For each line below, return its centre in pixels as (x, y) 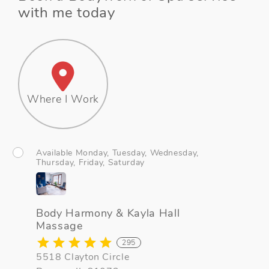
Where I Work (63, 99)
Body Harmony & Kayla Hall (108, 213)
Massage (59, 225)
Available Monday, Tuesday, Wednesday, (118, 153)
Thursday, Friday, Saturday (90, 162)
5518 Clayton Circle (83, 257)
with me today (67, 13)
